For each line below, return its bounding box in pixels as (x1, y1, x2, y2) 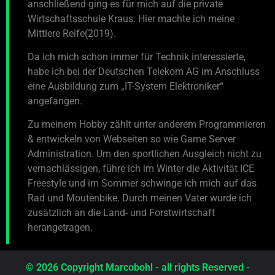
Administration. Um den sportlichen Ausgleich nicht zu (28, 148, 261, 160)
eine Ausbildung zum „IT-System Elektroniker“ (28, 80, 223, 92)
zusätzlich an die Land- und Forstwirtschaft (28, 207, 215, 219)
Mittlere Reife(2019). (28, 27, 116, 39)
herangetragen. (28, 222, 93, 234)
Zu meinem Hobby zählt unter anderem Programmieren (28, 118, 266, 131)
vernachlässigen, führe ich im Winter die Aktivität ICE (28, 163, 254, 175)
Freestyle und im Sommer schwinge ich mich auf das (28, 177, 257, 190)
